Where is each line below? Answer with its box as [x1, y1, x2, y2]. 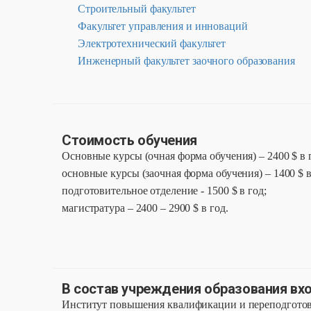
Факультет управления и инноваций [78, 19, 248, 32]
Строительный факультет [78, 2, 196, 15]
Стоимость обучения [62, 131, 197, 149]
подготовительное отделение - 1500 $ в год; [62, 184, 267, 196]
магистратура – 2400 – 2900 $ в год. [62, 201, 228, 214]
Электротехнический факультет [78, 37, 226, 49]
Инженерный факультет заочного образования [78, 54, 295, 67]
